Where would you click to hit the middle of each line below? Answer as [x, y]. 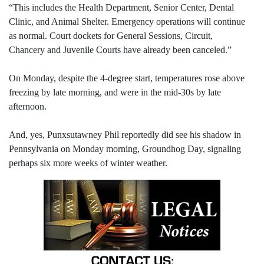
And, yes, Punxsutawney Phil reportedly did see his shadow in [125, 134]
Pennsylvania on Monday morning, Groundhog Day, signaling [125, 148]
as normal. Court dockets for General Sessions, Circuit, [111, 35]
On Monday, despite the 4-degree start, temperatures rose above [127, 78]
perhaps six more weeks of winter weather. [88, 163]
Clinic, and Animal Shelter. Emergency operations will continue [127, 21]
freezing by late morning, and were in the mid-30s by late [115, 92]
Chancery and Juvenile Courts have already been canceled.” [120, 49]
